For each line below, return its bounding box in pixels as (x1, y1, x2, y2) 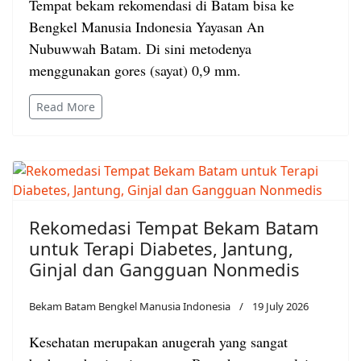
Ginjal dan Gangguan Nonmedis (29, 256, 300, 281)
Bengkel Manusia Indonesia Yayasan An (29, 16, 264, 36)
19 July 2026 (252, 298, 309, 313)
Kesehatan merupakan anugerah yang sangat (29, 331, 288, 351)
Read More (36, 98, 95, 114)
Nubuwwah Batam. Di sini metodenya (29, 38, 251, 58)
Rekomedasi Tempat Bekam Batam (29, 214, 319, 239)
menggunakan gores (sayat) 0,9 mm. (29, 60, 241, 80)
